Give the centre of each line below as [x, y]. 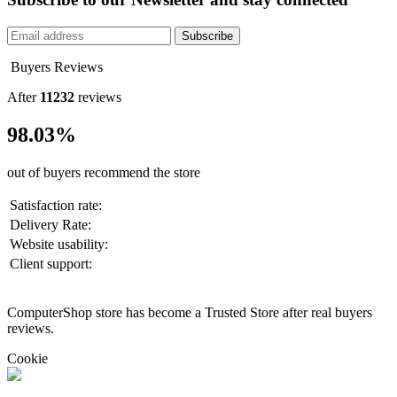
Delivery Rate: [51, 224]
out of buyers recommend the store [104, 172]
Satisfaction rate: [56, 205]
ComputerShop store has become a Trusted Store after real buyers [190, 312]
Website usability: [59, 244]
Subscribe [207, 35]
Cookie [27, 358]
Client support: [51, 263]
